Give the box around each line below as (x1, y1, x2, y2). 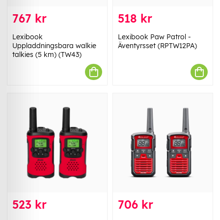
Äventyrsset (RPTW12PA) (118, 41, 197, 51)
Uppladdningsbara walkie (12, 41, 96, 51)
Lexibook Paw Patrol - (118, 32, 191, 42)
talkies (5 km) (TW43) (12, 50, 82, 59)
